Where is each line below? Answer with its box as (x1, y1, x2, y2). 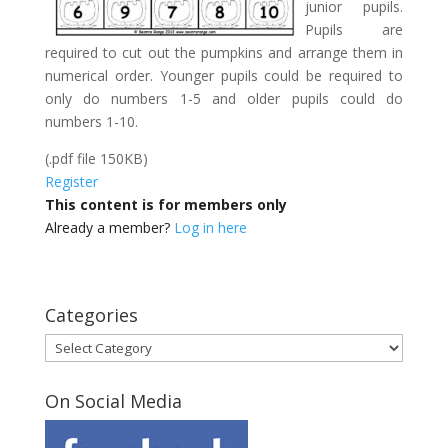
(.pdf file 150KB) (44, 149, 148, 168)
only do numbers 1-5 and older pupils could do (44, 89, 404, 108)
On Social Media (44, 389, 182, 413)
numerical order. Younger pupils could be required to (44, 66, 404, 85)
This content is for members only (44, 195, 287, 214)
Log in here (173, 218, 247, 237)
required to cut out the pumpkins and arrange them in (44, 43, 404, 62)
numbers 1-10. (44, 112, 138, 131)
